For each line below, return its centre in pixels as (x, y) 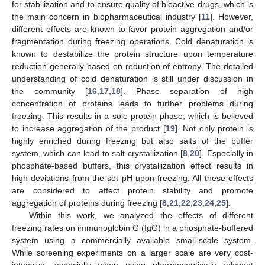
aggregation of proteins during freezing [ (87, 203)
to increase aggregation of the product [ (89, 128)
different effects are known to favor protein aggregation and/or (132, 29)
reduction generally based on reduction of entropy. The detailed (132, 66)
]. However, (232, 16)
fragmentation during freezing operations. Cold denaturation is (132, 41)
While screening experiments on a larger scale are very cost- (132, 252)
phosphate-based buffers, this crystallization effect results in (132, 165)
